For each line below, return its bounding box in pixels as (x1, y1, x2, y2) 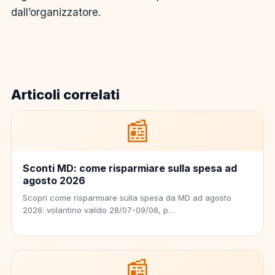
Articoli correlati (11, 86, 120, 103)
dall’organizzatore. (11, 6, 101, 18)
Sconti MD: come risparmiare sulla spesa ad (23, 161, 237, 174)
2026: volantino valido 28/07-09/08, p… (23, 204, 175, 215)
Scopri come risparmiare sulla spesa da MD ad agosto (23, 192, 231, 203)
